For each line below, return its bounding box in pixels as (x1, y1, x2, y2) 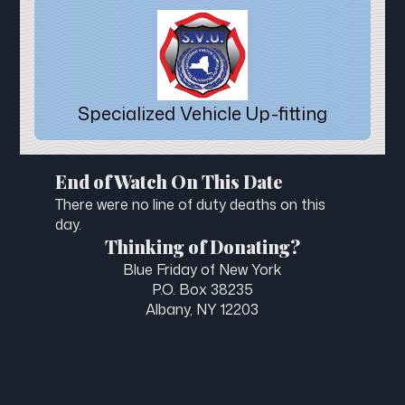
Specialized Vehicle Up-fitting (78, 99, 327, 126)
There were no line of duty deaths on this (54, 193, 325, 214)
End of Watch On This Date (54, 168, 282, 193)
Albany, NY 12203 (146, 298, 259, 319)
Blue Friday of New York (123, 259, 282, 279)
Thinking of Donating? (104, 233, 300, 259)
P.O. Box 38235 (151, 278, 253, 299)
